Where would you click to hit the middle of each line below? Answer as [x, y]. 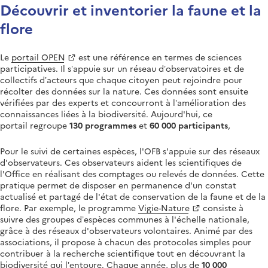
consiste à [222, 207]
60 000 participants [189, 125]
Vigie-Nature [164, 207]
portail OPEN [38, 57]
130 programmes [104, 125]
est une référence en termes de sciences [159, 57]
